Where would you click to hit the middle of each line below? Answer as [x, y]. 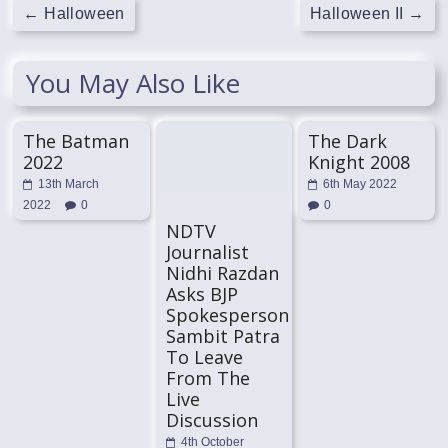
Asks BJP [201, 293]
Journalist [207, 251]
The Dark [347, 140]
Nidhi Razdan [222, 272]
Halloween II [359, 13]
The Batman [76, 140]
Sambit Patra [222, 335]
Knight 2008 [358, 161]
